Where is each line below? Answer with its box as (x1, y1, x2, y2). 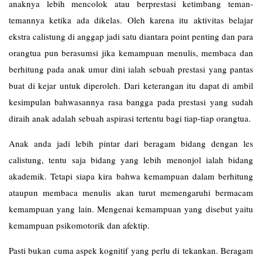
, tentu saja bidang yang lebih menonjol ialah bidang (42, 153, 253, 166)
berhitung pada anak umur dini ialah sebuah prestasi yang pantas (9, 63, 253, 75)
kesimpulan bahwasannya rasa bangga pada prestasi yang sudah (9, 95, 253, 108)
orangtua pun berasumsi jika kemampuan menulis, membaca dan (9, 46, 253, 58)
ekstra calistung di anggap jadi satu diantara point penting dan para (9, 30, 253, 42)
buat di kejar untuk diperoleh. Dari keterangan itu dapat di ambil (9, 79, 253, 91)
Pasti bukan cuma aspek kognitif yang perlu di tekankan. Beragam (9, 244, 253, 256)
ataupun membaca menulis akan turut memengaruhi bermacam (9, 186, 253, 198)
